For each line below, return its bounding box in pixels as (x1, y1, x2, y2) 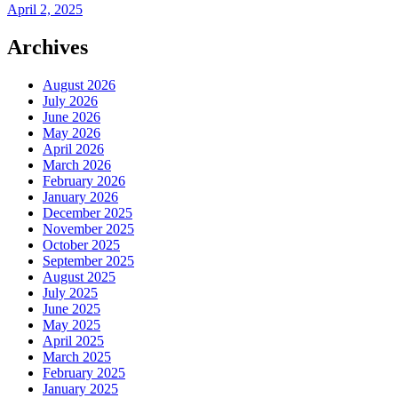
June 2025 (43, 300, 100, 316)
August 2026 (43, 76, 115, 92)
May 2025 (43, 316, 100, 332)
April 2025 (43, 332, 104, 348)
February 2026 (43, 172, 125, 188)
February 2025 (43, 364, 125, 380)
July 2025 (43, 284, 98, 300)
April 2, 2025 (7, 2, 83, 18)
